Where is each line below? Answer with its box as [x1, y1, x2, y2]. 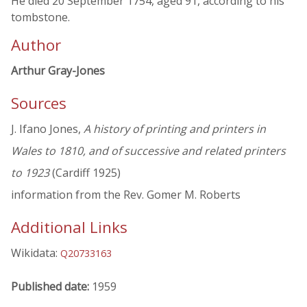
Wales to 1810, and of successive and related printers [11, 143, 286, 159]
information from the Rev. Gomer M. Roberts [11, 187, 241, 203]
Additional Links [11, 217, 127, 238]
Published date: [11, 278, 92, 294]
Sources [11, 93, 66, 114]
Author [11, 34, 61, 56]
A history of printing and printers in [84, 121, 266, 137]
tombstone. [11, 10, 70, 25]
